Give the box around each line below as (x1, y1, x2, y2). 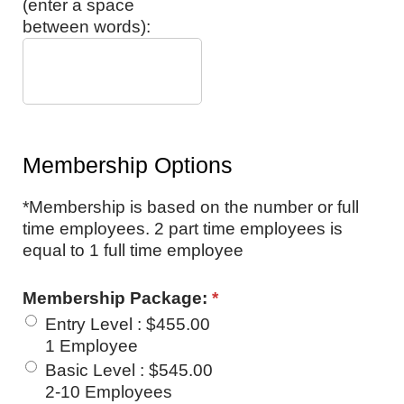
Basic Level (45, 361, 140, 381)
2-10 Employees (45, 382, 172, 402)
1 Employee (45, 336, 138, 356)
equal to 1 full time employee (23, 241, 243, 261)
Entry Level (45, 315, 137, 335)
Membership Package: (23, 289, 212, 308)
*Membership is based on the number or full (23, 197, 359, 217)
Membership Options (23, 152, 233, 178)
